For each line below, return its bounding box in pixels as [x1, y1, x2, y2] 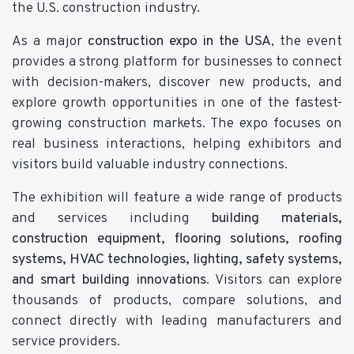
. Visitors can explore [205, 270, 342, 289]
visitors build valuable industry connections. [12, 155, 288, 174]
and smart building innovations [12, 270, 206, 289]
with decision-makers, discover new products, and [12, 73, 342, 92]
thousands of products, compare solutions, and [12, 291, 342, 310]
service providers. [12, 332, 120, 351]
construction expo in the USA [88, 32, 271, 51]
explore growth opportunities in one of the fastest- [12, 93, 342, 112]
